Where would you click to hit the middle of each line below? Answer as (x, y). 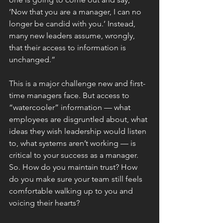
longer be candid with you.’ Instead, (73, 24)
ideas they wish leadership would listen (79, 131)
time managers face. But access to (70, 95)
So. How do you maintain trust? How (74, 167)
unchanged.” (32, 59)
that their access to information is (68, 48)
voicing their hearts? (44, 203)
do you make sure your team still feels (77, 179)
